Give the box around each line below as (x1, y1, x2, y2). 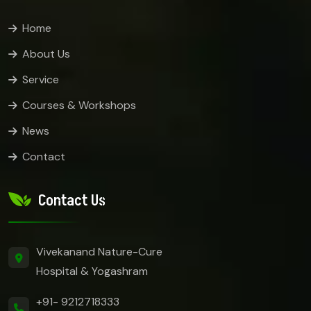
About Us (22, 46, 70, 61)
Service (22, 72, 59, 87)
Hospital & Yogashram (36, 264, 148, 279)
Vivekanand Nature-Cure (36, 244, 162, 260)
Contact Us (38, 190, 106, 212)
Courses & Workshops (22, 97, 136, 112)
